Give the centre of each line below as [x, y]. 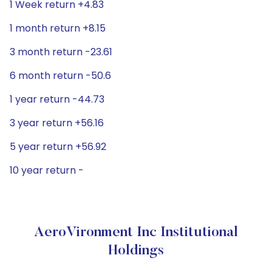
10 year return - [47, 170]
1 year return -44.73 [57, 99]
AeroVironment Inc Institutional [136, 233]
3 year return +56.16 [57, 123]
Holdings [136, 251]
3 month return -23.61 [61, 52]
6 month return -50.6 [60, 76]
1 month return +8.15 [58, 28]
